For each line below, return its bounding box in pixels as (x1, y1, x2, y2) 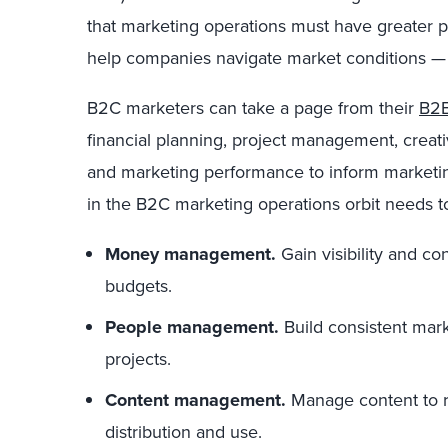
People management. (105, 314, 279, 340)
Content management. (105, 387, 286, 413)
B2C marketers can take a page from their (87, 95, 419, 120)
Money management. (105, 241, 276, 267)
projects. (105, 346, 171, 371)
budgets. (105, 273, 172, 298)
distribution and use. (105, 419, 262, 444)
